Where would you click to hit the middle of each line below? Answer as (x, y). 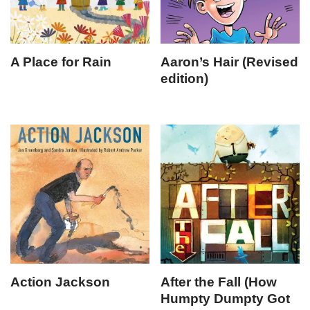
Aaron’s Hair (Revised (230, 62)
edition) (185, 78)
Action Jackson (60, 282)
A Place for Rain (61, 62)
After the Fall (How (219, 282)
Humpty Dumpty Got (226, 298)
